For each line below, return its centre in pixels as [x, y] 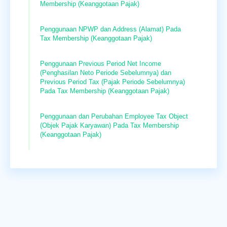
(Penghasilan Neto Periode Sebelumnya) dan [106, 72]
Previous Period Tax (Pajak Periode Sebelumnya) [112, 82]
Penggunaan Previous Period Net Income [101, 63]
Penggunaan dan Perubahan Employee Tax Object [114, 116]
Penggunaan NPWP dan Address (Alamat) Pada [110, 29]
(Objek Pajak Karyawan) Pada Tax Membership [109, 125]
